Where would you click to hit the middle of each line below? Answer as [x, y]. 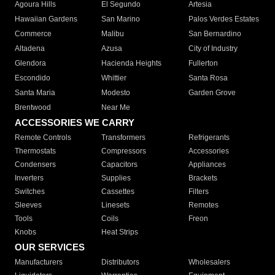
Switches [30, 192]
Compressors [124, 151]
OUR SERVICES [50, 247]
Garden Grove [212, 93]
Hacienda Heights [132, 64]
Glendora [30, 64]
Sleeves [28, 205]
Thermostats [35, 151]
